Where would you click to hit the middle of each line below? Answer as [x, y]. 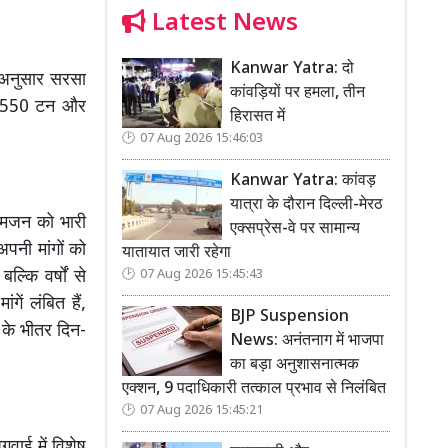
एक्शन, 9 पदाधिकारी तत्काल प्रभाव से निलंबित [254, 389]
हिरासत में [261, 117]
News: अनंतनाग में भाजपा [307, 341]
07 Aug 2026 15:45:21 [201, 410]
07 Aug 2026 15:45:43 [201, 274]
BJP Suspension [289, 317]
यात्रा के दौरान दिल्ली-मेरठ [306, 205]
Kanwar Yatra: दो [292, 69]
